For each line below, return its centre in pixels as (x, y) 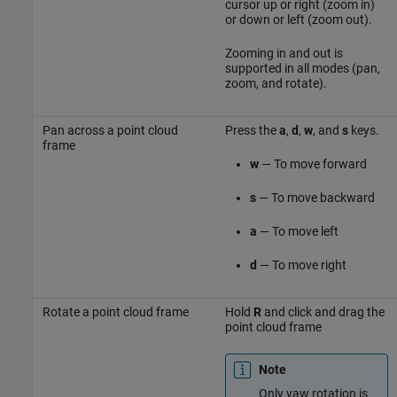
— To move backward (315, 197)
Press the (252, 130)
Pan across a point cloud (110, 130)
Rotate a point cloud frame (115, 311)
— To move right (301, 265)
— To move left (297, 231)
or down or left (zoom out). (298, 19)
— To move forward (312, 163)
